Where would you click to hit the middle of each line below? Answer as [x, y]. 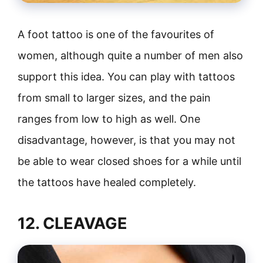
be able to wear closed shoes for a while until [129, 161]
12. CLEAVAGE [73, 223]
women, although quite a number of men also [130, 55]
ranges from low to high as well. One [109, 119]
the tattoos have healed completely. [107, 182]
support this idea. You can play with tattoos [126, 77]
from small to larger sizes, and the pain [114, 98]
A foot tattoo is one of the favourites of [116, 34]
